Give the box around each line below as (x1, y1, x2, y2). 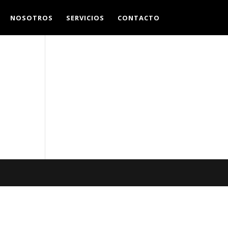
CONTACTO (117, 13, 160, 22)
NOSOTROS (10, 13, 53, 22)
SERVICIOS (66, 13, 104, 22)
